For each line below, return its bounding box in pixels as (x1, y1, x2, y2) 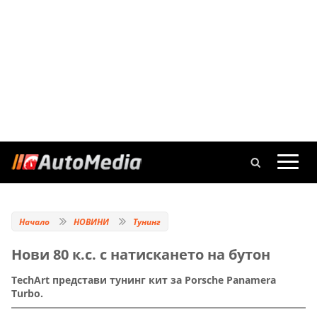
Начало (19, 216, 50, 228)
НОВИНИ (74, 216, 109, 228)
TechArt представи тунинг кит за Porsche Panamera (11, 273, 276, 287)
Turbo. (11, 287, 43, 301)
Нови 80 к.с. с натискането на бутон (11, 245, 270, 264)
